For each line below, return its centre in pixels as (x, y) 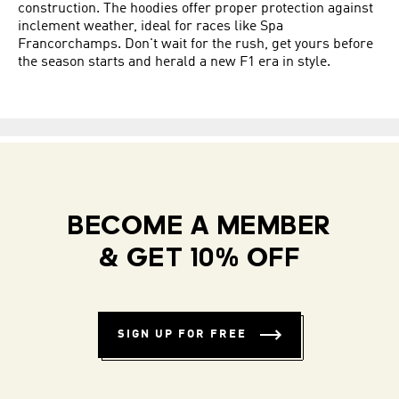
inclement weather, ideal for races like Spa (151, 27)
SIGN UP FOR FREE (182, 334)
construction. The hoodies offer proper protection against (195, 9)
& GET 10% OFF (199, 260)
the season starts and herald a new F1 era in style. (174, 62)
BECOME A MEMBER (199, 228)
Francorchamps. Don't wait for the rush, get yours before (195, 45)
